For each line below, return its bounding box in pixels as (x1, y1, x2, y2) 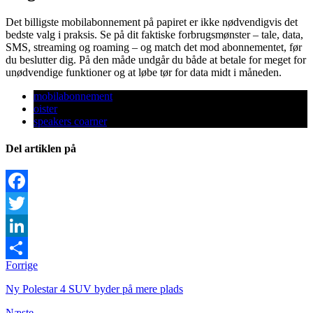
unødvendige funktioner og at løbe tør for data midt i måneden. (6, 66, 282, 78)
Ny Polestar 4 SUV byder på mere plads (6, 283, 183, 296)
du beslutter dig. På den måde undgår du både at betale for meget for (6, 53, 306, 66)
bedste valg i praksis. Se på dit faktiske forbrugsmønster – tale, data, (6, 28, 303, 41)
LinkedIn (6, 242, 46, 254)
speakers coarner (34, 115, 107, 127)
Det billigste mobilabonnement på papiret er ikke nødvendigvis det (6, 15, 298, 28)
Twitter (6, 219, 37, 232)
